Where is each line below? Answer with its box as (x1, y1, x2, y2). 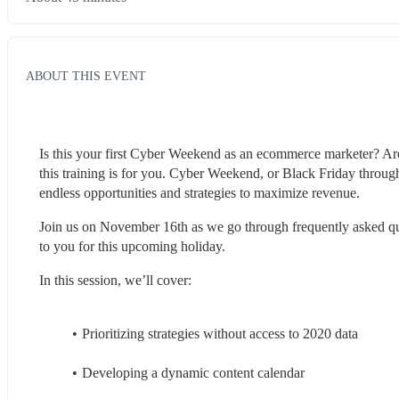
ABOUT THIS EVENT (26, 68, 146, 83)
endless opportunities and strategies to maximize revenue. (39, 184, 360, 200)
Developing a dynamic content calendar (81, 364, 305, 380)
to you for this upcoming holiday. (39, 238, 225, 254)
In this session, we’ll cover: (39, 272, 191, 288)
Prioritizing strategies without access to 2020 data (81, 325, 358, 341)
